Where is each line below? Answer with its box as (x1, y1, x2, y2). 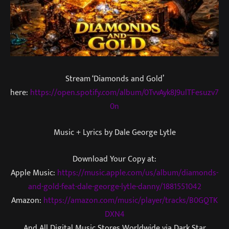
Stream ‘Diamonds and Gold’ (65, 72, 164, 85)
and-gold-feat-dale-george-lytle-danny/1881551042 (28, 180, 201, 194)
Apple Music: (11, 166, 57, 180)
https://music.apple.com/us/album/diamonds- (57, 166, 218, 180)
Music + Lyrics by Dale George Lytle (53, 126, 176, 140)
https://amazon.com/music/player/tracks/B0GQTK (43, 194, 218, 208)
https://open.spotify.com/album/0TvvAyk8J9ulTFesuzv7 (30, 85, 219, 99)
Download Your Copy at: (73, 152, 156, 166)
